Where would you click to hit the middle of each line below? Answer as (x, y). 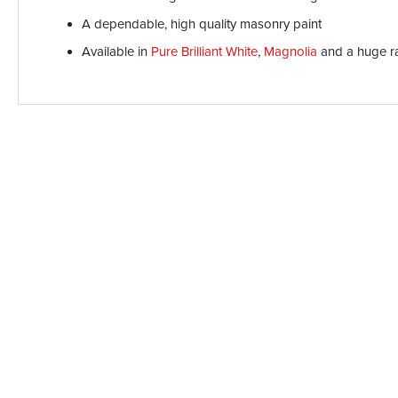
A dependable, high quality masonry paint (202, 24)
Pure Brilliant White (204, 52)
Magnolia (291, 52)
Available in (116, 52)
